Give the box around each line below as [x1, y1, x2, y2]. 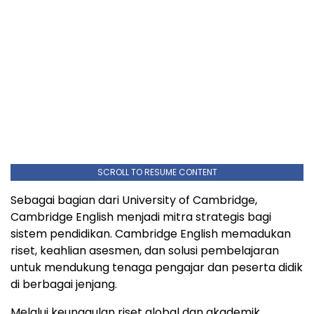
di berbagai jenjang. [11, 276, 117, 293]
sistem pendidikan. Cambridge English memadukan [11, 226, 291, 243]
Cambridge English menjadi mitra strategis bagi [11, 209, 271, 226]
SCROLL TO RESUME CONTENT [97, 166, 217, 179]
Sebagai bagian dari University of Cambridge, [11, 192, 257, 209]
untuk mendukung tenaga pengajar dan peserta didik [11, 259, 303, 276]
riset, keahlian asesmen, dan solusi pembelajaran [11, 243, 279, 259]
